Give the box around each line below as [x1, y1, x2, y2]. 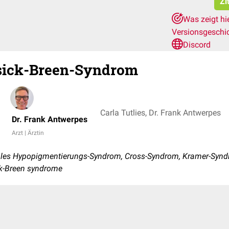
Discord [183, 40, 211, 50]
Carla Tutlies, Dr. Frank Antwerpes [100, 107, 221, 118]
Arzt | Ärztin [12, 129, 44, 136]
